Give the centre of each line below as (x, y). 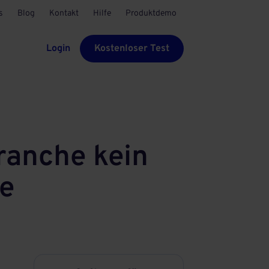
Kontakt (64, 14)
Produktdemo (151, 14)
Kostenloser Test (132, 49)
